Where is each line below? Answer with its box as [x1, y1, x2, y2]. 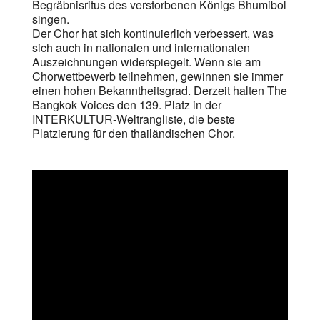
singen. [31, 11, 69, 27]
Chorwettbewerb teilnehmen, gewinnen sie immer [31, 68, 283, 84]
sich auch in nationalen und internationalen [31, 39, 250, 56]
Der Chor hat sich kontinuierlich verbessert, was [31, 25, 274, 41]
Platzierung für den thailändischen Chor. [31, 125, 235, 141]
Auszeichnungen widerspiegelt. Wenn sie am [31, 54, 261, 70]
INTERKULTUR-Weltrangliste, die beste [31, 111, 235, 127]
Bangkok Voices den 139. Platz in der [31, 96, 221, 113]
